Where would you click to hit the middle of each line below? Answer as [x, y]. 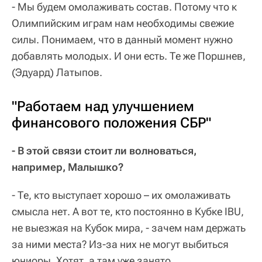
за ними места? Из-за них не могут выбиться [120, 244]
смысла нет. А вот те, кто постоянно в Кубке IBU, [128, 212]
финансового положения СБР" [111, 123]
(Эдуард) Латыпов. [57, 73]
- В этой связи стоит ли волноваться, [104, 151]
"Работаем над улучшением [103, 107]
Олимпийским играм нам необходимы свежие [123, 23]
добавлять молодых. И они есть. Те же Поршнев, [129, 56]
